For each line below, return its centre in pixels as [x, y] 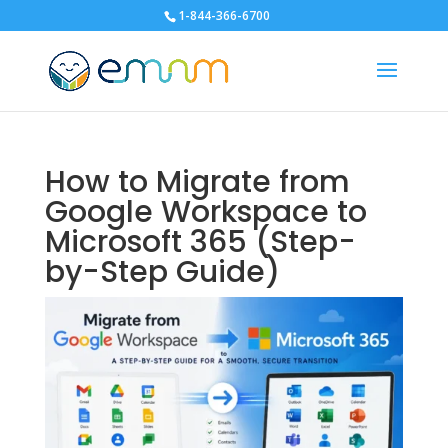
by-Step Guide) [162, 272]
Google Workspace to [205, 212]
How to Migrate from [197, 182]
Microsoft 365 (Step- [200, 242]
